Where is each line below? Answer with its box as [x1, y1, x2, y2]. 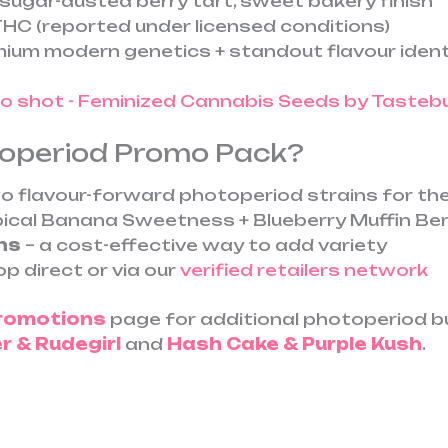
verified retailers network [180, 259, 428, 280]
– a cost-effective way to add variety [21, 234, 387, 255]
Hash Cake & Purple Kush [167, 333, 422, 354]
